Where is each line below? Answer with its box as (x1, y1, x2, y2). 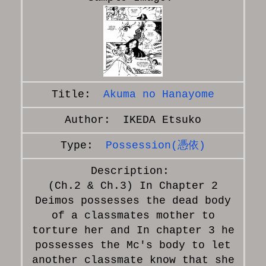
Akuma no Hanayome (103, 88, 214, 100)
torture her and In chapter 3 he (31, 224, 235, 236)
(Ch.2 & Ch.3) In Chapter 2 (48, 179, 218, 192)
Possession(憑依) (106, 139, 205, 151)
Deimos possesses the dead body (35, 194, 231, 207)
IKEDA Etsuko (123, 113, 201, 126)
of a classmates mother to (51, 209, 215, 221)
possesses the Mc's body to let (35, 239, 231, 251)
